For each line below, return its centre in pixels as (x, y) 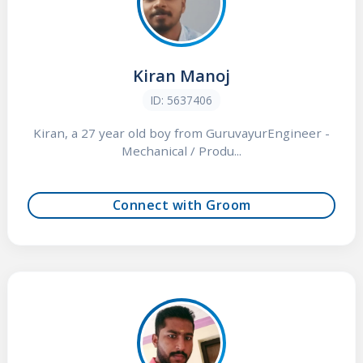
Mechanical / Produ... (181, 151)
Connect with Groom (181, 205)
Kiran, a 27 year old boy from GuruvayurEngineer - (181, 133)
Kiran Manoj (181, 75)
